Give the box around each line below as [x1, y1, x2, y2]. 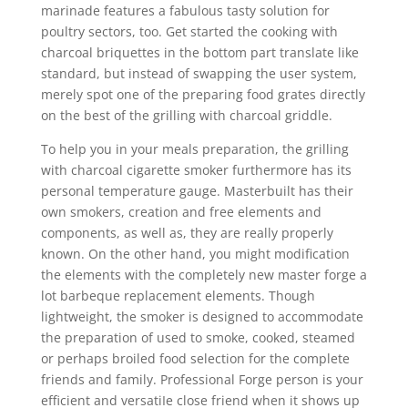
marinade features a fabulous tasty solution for [40, 2, 330, 19]
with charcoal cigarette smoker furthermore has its [40, 161, 352, 178]
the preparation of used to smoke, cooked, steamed [40, 329, 355, 346]
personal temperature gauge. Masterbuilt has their [40, 182, 353, 199]
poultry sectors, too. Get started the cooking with [40, 23, 338, 40]
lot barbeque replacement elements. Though [40, 287, 315, 304]
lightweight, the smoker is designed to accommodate [40, 308, 363, 325]
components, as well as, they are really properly [40, 224, 333, 241]
